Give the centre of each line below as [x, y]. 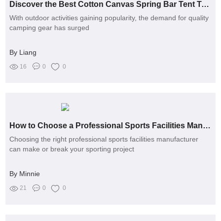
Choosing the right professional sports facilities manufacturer [104, 139]
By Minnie [25, 174]
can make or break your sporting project [72, 149]
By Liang [23, 52]
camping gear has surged [50, 27]
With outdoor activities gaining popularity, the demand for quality [109, 18]
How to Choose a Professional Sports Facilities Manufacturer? [207, 126]
